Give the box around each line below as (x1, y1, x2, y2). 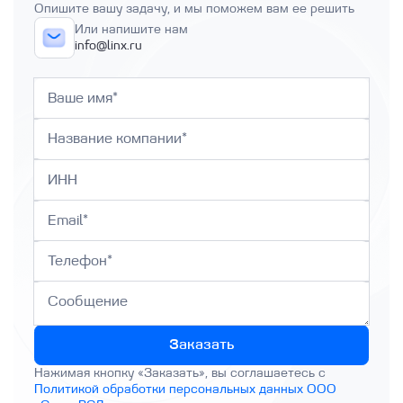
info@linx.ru (74, 38, 142, 53)
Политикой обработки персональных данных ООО (33, 381, 336, 397)
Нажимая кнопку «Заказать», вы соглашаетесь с (33, 365, 326, 381)
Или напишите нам (74, 22, 188, 37)
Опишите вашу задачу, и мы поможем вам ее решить (33, 2, 354, 17)
